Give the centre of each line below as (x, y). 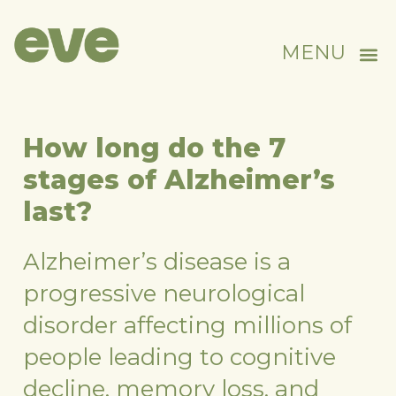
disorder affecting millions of (188, 325)
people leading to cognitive (180, 357)
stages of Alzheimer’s (179, 180)
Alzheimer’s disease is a (157, 262)
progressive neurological (164, 293)
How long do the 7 (155, 148)
